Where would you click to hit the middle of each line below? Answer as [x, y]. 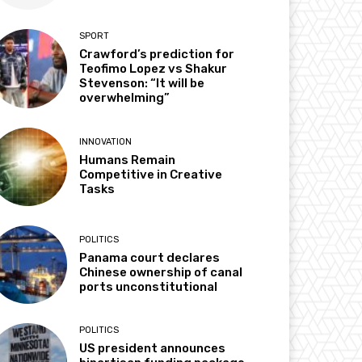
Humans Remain [128, 160]
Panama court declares [150, 257]
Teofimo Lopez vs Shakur [154, 69]
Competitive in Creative [151, 174]
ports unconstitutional [149, 286]
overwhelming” [125, 98]
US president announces [153, 349]
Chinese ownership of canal [161, 272]
